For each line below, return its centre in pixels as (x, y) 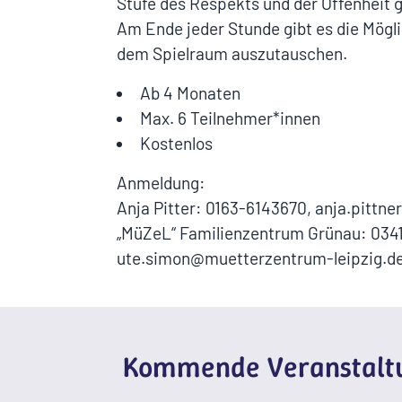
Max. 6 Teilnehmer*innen (231, 118)
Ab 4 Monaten (191, 93)
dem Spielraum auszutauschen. (232, 54)
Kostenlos (177, 144)
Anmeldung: (161, 183)
